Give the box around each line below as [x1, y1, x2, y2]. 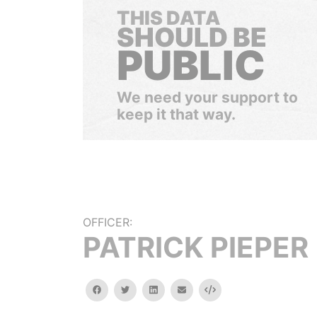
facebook [100, 284, 142, 294]
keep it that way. [117, 105, 236, 123]
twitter [129, 284, 158, 294]
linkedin [156, 284, 189, 294]
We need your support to [117, 88, 298, 106]
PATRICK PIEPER [83, 230, 309, 265]
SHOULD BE [117, 21, 267, 53]
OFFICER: [83, 215, 132, 229]
